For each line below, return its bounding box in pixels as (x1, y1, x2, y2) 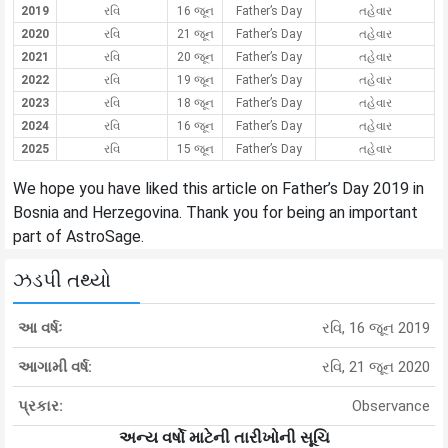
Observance (352, 397, 430, 416)
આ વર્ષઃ (18, 319, 62, 338)
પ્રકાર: (18, 397, 63, 416)
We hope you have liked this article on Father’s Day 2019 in (13, 179, 424, 199)
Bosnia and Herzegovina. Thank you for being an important (13, 203, 418, 223)
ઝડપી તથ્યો (13, 268, 111, 293)
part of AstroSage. (13, 227, 144, 247)
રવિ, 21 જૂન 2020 (322, 358, 430, 377)
